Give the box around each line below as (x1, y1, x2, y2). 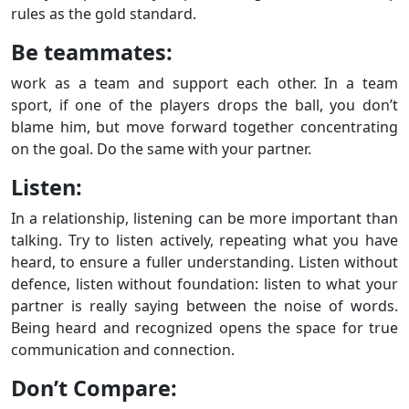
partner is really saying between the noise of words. (11, 296, 398, 316)
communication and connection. (11, 340, 235, 360)
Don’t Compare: (11, 373, 177, 403)
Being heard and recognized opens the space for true (11, 318, 398, 338)
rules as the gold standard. (11, 4, 196, 24)
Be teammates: (11, 37, 173, 67)
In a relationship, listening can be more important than (11, 208, 398, 228)
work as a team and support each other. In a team (11, 73, 398, 93)
